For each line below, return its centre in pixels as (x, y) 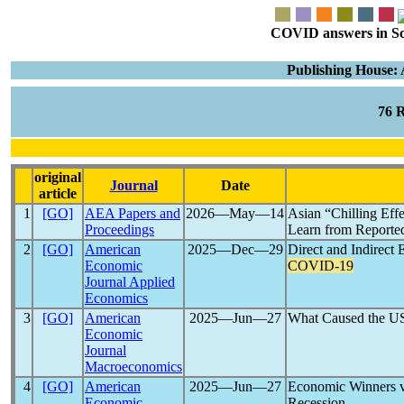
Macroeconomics (133, 367)
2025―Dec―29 (235, 249)
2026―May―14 (235, 213)
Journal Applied (130, 282)
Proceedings (119, 230)
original (58, 177)
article (58, 193)
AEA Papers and (133, 213)
